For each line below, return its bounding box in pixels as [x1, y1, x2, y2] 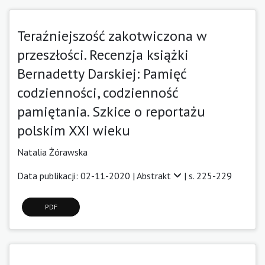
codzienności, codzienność [17, 83, 179, 102]
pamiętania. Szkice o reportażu [17, 102, 205, 121]
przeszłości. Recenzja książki [17, 45, 189, 64]
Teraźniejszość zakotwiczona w [17, 26, 206, 45]
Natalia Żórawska [17, 146, 88, 158]
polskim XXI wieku [17, 121, 130, 140]
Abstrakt [137, 169, 173, 182]
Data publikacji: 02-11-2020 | [17, 169, 137, 182]
